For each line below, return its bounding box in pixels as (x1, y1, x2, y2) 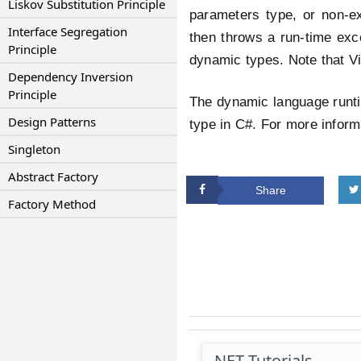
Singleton (8, 141, 60, 157)
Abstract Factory (8, 168, 98, 185)
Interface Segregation (8, 23, 127, 39)
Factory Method (8, 196, 96, 212)
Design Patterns (8, 114, 96, 130)
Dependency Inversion (8, 68, 133, 85)
